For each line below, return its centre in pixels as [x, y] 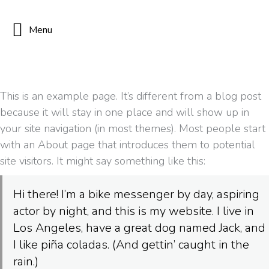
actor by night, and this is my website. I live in [134, 211]
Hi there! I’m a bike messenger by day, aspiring [136, 194]
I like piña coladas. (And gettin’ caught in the [131, 245]
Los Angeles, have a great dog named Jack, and [139, 228]
